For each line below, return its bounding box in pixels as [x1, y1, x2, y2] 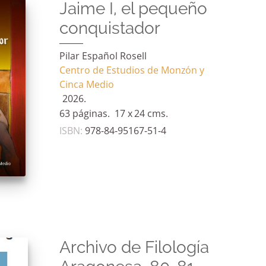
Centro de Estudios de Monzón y [59, 66, 204, 76]
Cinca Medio [59, 80, 114, 90]
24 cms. [134, 109, 168, 119]
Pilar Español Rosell [59, 52, 147, 62]
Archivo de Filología [59, 237, 209, 257]
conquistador [59, 18, 160, 38]
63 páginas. [59, 109, 110, 119]
